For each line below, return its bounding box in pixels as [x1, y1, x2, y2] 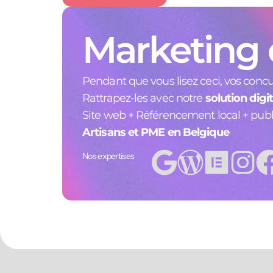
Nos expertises [82, 150, 135, 161]
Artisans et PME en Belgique [82, 125, 229, 139]
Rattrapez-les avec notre [82, 91, 205, 105]
